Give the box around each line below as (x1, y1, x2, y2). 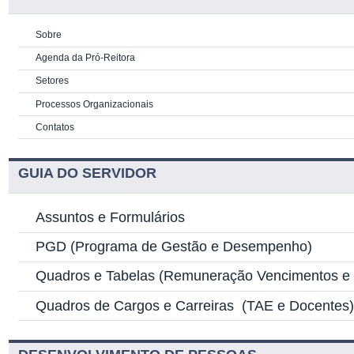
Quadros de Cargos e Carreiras (36, 297, 239, 314)
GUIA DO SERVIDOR (18, 165, 157, 182)
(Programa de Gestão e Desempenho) (66, 239, 313, 255)
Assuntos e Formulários (36, 209, 186, 226)
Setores (36, 75, 70, 87)
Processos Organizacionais (36, 98, 154, 110)
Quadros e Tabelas (36, 268, 156, 284)
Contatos (36, 121, 75, 133)
